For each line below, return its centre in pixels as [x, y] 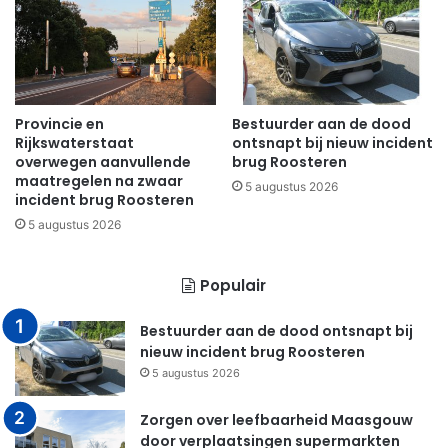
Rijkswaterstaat [74, 143]
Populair [233, 286]
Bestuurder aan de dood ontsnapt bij [276, 331]
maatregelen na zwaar [99, 181]
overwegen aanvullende [103, 162]
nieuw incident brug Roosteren [252, 352]
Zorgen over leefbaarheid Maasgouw [276, 420]
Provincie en [59, 124]
